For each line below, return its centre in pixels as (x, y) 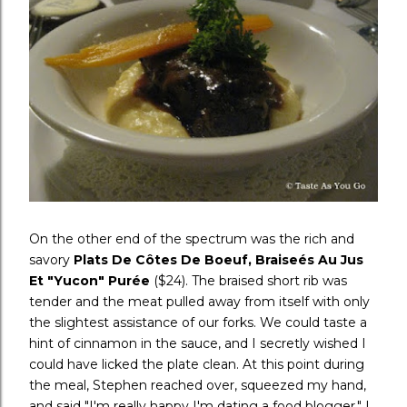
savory (51, 260)
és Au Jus (331, 260)
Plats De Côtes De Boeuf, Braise (186, 260)
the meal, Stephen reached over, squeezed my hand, (198, 386)
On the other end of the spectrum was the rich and (192, 239)
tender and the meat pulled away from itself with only (199, 302)
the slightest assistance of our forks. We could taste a (198, 323)
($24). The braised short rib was (248, 281)
